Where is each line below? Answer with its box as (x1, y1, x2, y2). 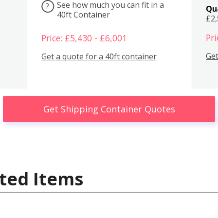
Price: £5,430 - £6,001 (41, 32, 127, 44)
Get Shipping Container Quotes (43, 103, 175, 115)
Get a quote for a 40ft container (41, 51, 157, 62)
